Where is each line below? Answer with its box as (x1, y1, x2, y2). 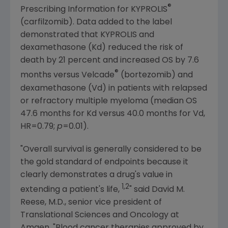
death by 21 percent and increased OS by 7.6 (20, 56, 199, 65)
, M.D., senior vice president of (45, 198, 162, 207)
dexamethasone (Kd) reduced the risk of (20, 44, 183, 52)
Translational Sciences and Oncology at (20, 211, 179, 219)
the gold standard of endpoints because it (20, 158, 188, 166)
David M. (152, 185, 185, 194)
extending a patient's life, (20, 185, 120, 194)
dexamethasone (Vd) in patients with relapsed (20, 84, 207, 93)
